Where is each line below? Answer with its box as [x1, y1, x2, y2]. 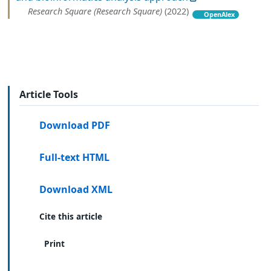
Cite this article [39, 211, 103, 223]
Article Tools [19, 87, 78, 101]
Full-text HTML [39, 151, 110, 165]
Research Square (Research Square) [28, 5, 162, 17]
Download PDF [39, 119, 111, 132]
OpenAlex [204, 9, 235, 19]
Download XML [39, 182, 113, 196]
